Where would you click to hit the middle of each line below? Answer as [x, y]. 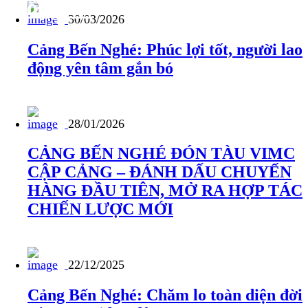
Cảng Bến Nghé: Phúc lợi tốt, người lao [165, 49]
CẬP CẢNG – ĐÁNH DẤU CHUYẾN [159, 172]
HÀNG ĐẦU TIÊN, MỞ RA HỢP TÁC [165, 191]
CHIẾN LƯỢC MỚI [100, 209]
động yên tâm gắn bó [100, 68]
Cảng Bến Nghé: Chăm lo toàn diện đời [165, 295]
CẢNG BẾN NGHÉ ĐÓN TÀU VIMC [161, 154]
